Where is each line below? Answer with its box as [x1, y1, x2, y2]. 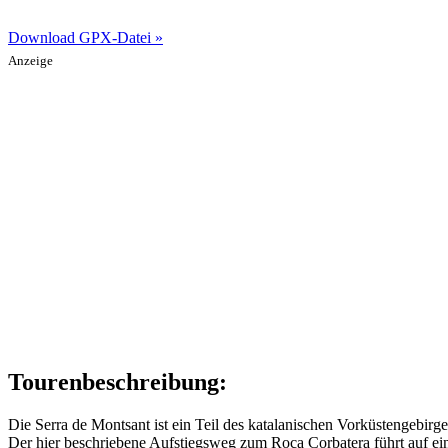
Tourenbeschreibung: [8, 368, 227, 395]
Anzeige [8, 53, 53, 68]
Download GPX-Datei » [8, 28, 163, 46]
